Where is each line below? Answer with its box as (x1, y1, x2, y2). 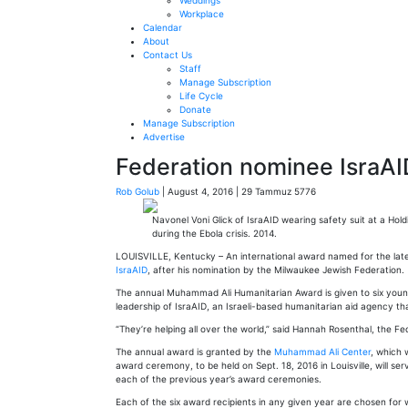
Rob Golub (116, 186, 159, 197)
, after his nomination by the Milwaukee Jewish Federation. (148, 264, 404, 275)
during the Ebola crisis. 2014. (152, 228, 277, 239)
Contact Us (143, 49, 192, 60)
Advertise (143, 131, 185, 142)
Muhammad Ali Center (274, 346, 371, 357)
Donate (179, 104, 211, 115)
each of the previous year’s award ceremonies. (116, 373, 321, 384)
